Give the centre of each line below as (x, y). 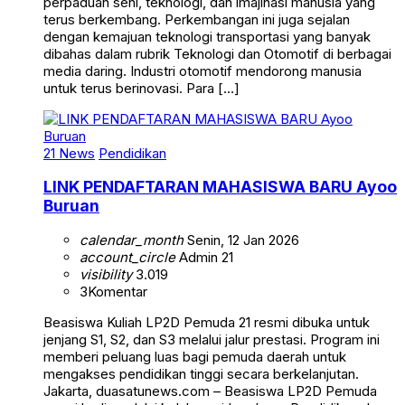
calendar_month (132, 240)
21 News (69, 153)
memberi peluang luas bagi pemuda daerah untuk (195, 357)
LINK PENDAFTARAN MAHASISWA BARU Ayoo (220, 187)
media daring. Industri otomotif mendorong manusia (202, 71)
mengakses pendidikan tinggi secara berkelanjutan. (201, 374)
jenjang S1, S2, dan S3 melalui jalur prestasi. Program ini (212, 340)
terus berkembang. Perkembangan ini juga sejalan (197, 19)
